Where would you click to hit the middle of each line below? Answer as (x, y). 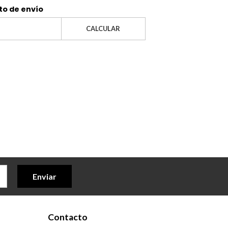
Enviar (45, 177)
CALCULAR (103, 28)
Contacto (68, 217)
